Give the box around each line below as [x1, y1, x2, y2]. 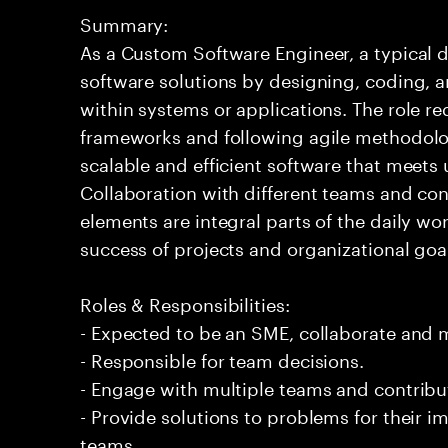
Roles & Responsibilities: [80, 288, 290, 316]
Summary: [80, 8, 169, 36]
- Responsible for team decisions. [80, 344, 365, 372]
